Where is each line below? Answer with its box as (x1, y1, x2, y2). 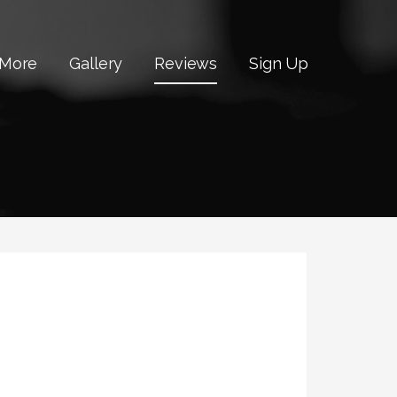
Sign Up (249, 54, 308, 74)
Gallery (69, 54, 123, 74)
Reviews (154, 54, 218, 74)
